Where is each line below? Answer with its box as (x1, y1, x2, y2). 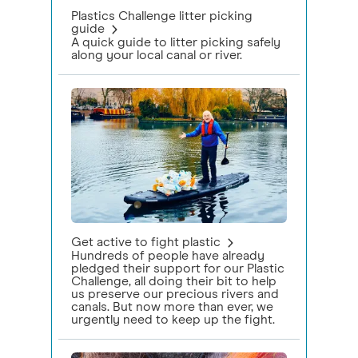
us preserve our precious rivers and (71, 287, 279, 300)
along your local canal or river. (71, 49, 242, 62)
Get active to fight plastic (71, 235, 221, 249)
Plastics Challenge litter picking (71, 10, 253, 22)
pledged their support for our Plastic (71, 261, 284, 275)
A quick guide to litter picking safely (71, 36, 280, 50)
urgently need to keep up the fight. (71, 312, 275, 326)
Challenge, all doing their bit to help (71, 274, 276, 288)
